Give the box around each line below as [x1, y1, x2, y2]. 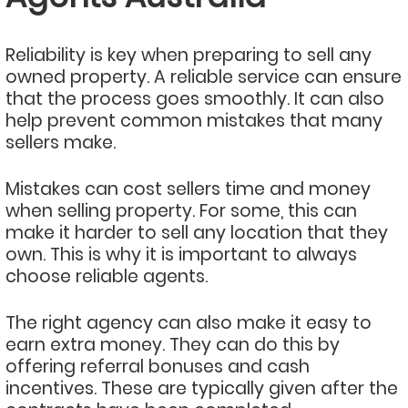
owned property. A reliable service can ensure [5, 65, 402, 89]
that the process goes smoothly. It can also [5, 87, 384, 111]
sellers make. [5, 130, 116, 155]
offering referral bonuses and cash [5, 354, 310, 379]
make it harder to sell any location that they [5, 220, 388, 245]
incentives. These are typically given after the [5, 376, 398, 401]
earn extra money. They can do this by [5, 332, 340, 357]
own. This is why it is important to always [5, 242, 357, 267]
